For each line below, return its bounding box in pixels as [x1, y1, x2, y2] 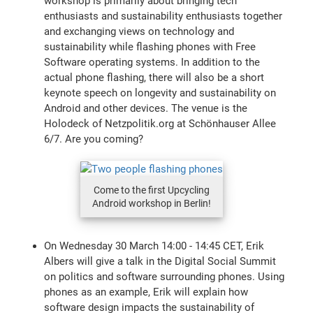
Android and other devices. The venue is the [44, 101, 248, 115]
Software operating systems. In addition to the [44, 55, 261, 68]
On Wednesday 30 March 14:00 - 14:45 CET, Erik [44, 239, 265, 252]
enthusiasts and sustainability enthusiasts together [44, 9, 283, 22]
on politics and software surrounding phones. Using [44, 270, 285, 283]
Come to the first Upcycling [93, 184, 210, 196]
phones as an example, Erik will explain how [44, 285, 249, 298]
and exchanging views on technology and [44, 24, 235, 38]
